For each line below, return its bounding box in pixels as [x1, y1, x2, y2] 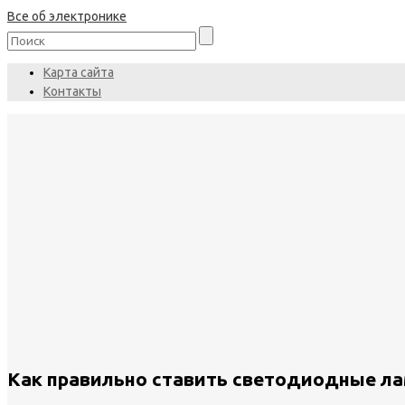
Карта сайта [43, 65, 114, 80]
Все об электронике [7, 9, 127, 24]
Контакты [43, 84, 101, 99]
